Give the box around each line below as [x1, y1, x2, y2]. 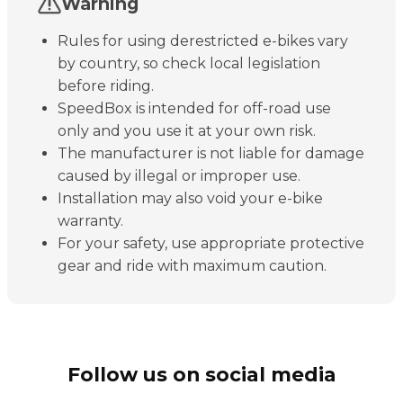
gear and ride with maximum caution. [58, 256, 327, 274]
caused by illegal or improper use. [58, 166, 300, 184]
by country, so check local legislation [58, 54, 320, 72]
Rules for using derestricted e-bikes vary [58, 31, 348, 49]
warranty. [58, 211, 123, 229]
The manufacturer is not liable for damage [58, 144, 364, 162]
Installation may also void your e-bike [58, 189, 323, 207]
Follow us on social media [67, 362, 336, 386]
